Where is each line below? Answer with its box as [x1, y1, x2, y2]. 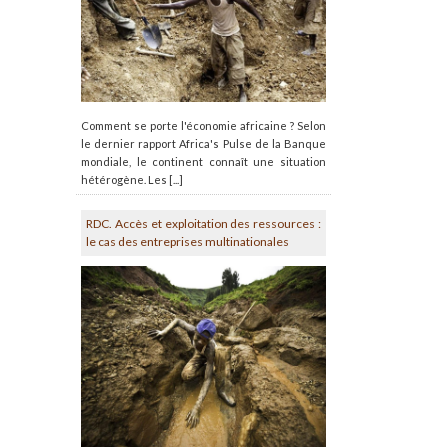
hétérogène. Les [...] [81, 172, 183, 186]
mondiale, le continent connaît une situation [81, 154, 326, 168]
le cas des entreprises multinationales [86, 233, 289, 249]
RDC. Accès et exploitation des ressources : [86, 215, 321, 231]
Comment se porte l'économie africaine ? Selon [81, 118, 326, 132]
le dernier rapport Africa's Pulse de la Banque [81, 136, 326, 150]
